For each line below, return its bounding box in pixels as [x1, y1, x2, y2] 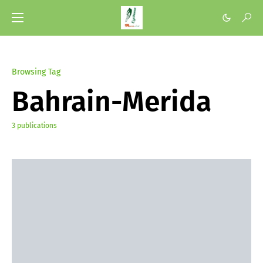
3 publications [12, 122, 57, 130]
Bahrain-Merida [12, 85, 211, 119]
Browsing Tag [12, 67, 60, 77]
